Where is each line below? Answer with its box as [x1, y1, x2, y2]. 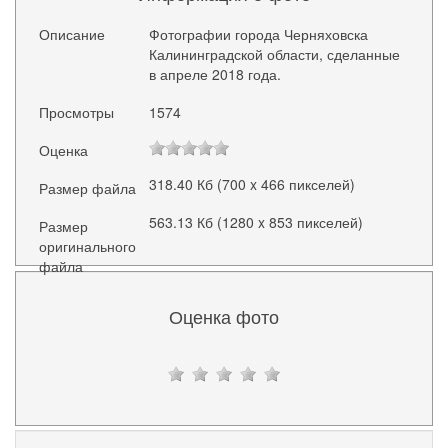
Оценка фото [169, 302, 279, 329]
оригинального [39, 236, 137, 257]
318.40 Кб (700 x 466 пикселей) [148, 174, 355, 195]
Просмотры [39, 101, 115, 122]
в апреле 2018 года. [148, 63, 281, 84]
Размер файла [39, 178, 137, 199]
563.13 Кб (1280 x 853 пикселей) [148, 212, 363, 233]
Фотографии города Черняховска [148, 23, 368, 44]
